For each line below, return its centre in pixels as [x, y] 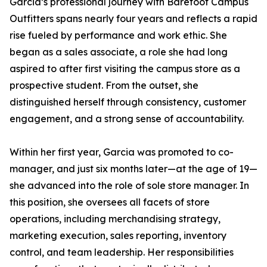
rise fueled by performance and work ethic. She [118, 35]
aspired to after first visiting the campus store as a [125, 69]
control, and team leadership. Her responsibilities [122, 252]
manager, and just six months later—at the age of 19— [133, 169]
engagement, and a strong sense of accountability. [127, 119]
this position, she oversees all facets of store [110, 202]
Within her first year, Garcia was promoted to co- [122, 152]
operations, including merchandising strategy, [115, 219]
